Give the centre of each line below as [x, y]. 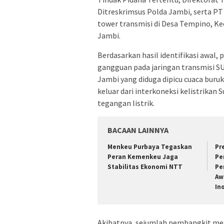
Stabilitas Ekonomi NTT [145, 167]
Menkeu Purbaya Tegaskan [150, 147]
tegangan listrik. [126, 103]
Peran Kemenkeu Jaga [143, 157]
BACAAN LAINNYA [138, 130]
